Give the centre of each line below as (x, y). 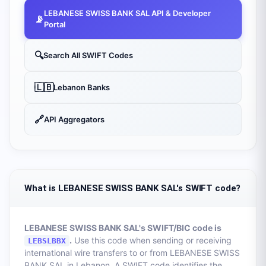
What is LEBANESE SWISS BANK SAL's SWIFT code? (133, 188)
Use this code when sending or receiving (152, 240)
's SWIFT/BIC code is (180, 228)
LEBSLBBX (47, 241)
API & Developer (180, 13)
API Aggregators (74, 119)
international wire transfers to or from (97, 253)
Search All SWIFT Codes (88, 55)
